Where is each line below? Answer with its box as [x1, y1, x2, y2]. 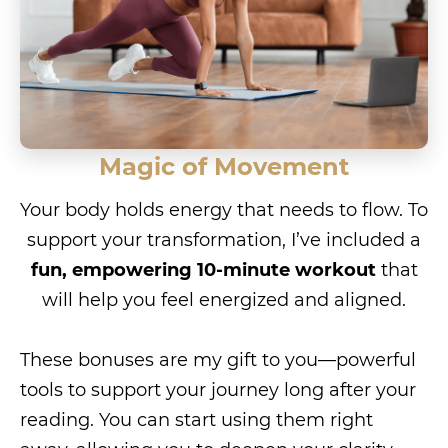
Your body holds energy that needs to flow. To [20, 198, 428, 221]
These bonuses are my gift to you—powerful [20, 348, 416, 371]
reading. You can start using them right [20, 408, 373, 431]
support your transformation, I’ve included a [27, 228, 421, 251]
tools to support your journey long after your [20, 378, 416, 401]
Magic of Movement [99, 151, 349, 181]
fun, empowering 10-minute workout [30, 258, 376, 281]
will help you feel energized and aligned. [42, 288, 406, 311]
